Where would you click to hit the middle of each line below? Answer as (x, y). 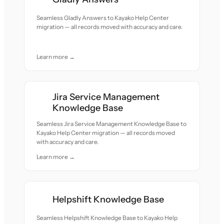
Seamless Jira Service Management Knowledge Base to (112, 124)
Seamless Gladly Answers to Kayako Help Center (103, 18)
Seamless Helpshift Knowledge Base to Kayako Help (107, 218)
